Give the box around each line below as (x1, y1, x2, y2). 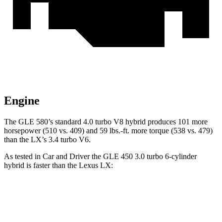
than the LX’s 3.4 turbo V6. (4, 135, 91, 144)
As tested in (4, 152, 43, 161)
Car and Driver (43, 152, 90, 161)
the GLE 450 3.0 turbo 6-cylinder (90, 152, 197, 161)
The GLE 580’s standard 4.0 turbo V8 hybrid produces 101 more (4, 117, 208, 126)
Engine (4, 94, 40, 108)
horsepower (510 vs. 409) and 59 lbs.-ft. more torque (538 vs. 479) (4, 126, 213, 135)
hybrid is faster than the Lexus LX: (4, 161, 113, 170)
